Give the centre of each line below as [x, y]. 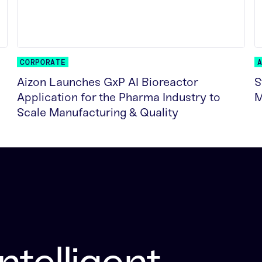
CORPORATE [43, 63]
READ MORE [41, 133]
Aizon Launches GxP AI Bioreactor [108, 82]
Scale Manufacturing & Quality [98, 113]
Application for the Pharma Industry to [119, 97]
